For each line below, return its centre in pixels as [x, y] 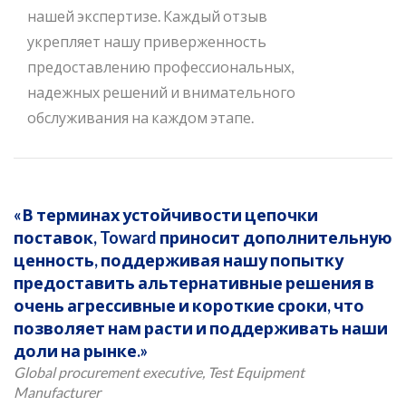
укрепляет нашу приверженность [147, 41]
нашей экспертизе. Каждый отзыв [147, 16]
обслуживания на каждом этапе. [140, 117]
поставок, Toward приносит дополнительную [203, 237]
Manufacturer [57, 392]
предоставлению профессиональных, [160, 67]
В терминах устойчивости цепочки [170, 215]
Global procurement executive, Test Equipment [159, 372]
